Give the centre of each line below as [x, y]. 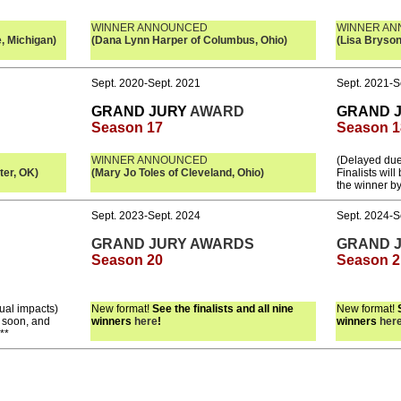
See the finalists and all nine [222, 309]
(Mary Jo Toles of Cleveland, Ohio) [177, 173]
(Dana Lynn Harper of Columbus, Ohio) [189, 40]
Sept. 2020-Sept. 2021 [145, 83]
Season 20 [127, 260]
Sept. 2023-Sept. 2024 [145, 216]
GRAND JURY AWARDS [172, 244]
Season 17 [127, 128]
